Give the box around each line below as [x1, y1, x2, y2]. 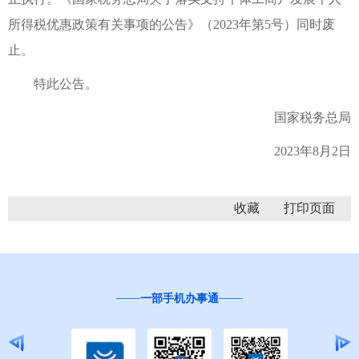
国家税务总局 [248, 110, 351, 124]
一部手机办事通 [140, 292, 219, 305]
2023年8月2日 [248, 143, 351, 158]
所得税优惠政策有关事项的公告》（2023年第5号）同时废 [8, 17, 335, 31]
